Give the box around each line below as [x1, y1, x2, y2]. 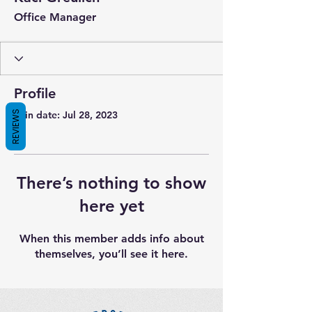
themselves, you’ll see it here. [35, 247, 188, 261]
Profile [14, 85, 56, 102]
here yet [79, 196, 144, 217]
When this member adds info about [19, 232, 204, 246]
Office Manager [14, 10, 96, 24]
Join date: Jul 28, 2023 [14, 109, 118, 122]
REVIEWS [10, 108, 22, 144]
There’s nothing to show [17, 173, 206, 194]
